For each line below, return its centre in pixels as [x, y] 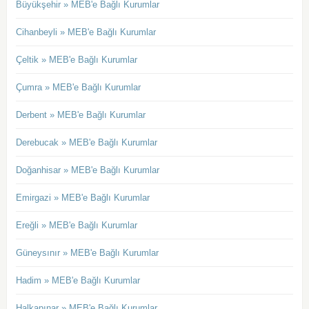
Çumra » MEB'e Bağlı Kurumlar [78, 88]
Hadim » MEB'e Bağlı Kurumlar [78, 281]
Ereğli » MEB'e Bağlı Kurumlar [76, 226]
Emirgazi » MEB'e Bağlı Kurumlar [82, 198]
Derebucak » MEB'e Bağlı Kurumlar [86, 143]
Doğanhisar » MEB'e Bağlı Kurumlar [87, 170]
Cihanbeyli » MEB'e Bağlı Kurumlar [86, 32]
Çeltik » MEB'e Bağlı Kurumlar [76, 60]
